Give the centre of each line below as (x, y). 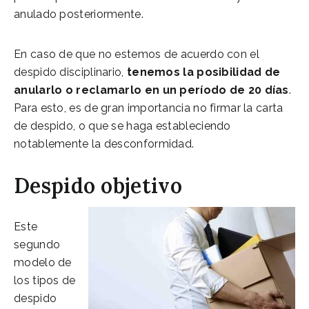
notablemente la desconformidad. (104, 143)
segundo (37, 244)
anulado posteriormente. (79, 14)
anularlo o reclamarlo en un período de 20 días (151, 90)
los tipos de (45, 280)
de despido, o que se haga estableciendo (122, 126)
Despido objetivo (98, 185)
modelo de (43, 262)
